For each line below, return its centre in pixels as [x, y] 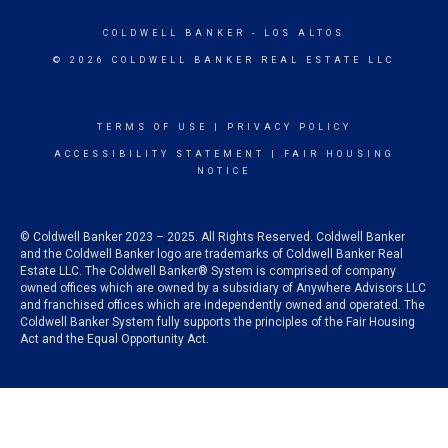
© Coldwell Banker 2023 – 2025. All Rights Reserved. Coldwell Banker [212, 237]
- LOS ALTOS [295, 33]
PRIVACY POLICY [289, 127]
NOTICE [224, 171]
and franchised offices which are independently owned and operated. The [222, 305]
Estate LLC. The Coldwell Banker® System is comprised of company [208, 271]
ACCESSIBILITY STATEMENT [159, 154]
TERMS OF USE [152, 127]
